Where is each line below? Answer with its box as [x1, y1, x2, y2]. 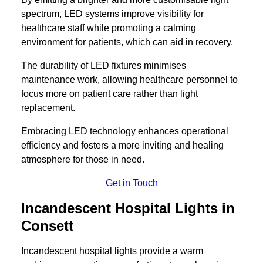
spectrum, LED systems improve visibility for [21, 9, 204, 19]
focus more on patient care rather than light [21, 89, 198, 99]
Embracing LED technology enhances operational [21, 126, 228, 137]
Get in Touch [105, 178, 158, 188]
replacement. [21, 103, 75, 113]
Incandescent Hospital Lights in [21, 200, 235, 217]
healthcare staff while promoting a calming [21, 23, 196, 33]
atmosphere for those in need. [21, 154, 144, 165]
